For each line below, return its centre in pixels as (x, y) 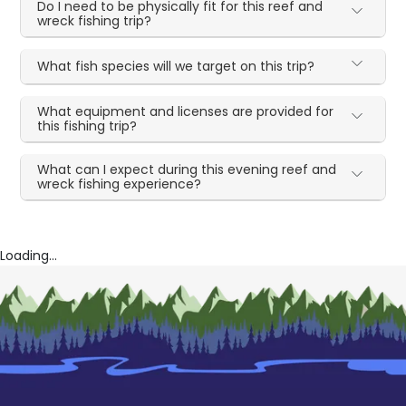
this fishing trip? (87, 126)
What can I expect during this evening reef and (187, 169)
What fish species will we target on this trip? (176, 66)
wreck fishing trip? (95, 21)
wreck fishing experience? (120, 184)
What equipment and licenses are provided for (186, 111)
